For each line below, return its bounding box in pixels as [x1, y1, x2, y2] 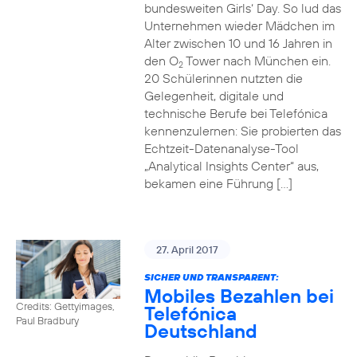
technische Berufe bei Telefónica [143, 105, 328, 121]
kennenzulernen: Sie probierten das [143, 123, 341, 139]
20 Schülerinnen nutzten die [143, 70, 303, 86]
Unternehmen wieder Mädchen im [143, 18, 335, 33]
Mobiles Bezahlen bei [143, 284, 334, 308]
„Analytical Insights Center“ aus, [143, 158, 319, 174]
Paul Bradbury [16, 313, 79, 327]
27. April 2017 [155, 243, 218, 256]
